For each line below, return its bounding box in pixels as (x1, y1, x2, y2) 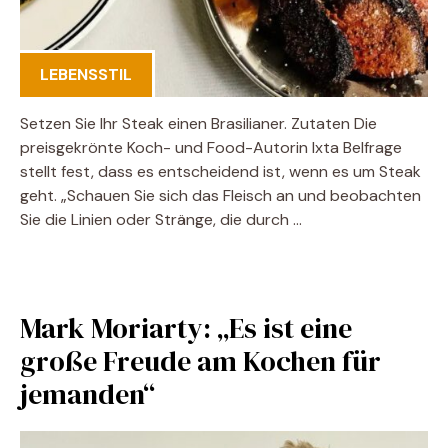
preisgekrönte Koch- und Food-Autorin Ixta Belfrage (20, 137, 402, 158)
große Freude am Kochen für (20, 342, 381, 380)
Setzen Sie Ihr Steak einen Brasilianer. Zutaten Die (20, 113, 377, 134)
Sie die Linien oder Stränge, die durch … (20, 209, 302, 230)
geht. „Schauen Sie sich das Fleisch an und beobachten (20, 185, 421, 206)
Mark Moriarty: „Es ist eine (20, 309, 352, 347)
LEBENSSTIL (40, 64, 132, 85)
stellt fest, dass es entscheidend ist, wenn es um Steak (20, 161, 421, 182)
